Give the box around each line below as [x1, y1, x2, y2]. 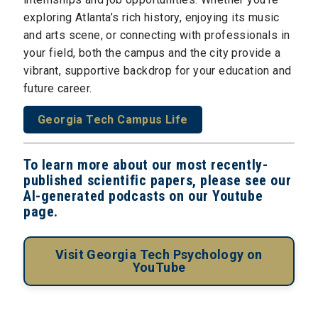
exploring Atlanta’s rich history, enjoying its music [23, 10, 280, 24]
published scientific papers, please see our [23, 172, 292, 190]
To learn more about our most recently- [23, 156, 268, 174]
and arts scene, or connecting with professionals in [23, 28, 290, 42]
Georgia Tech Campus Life [38, 113, 188, 127]
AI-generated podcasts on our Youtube [23, 187, 263, 205]
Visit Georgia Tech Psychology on [55, 247, 263, 263]
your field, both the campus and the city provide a [23, 45, 280, 60]
